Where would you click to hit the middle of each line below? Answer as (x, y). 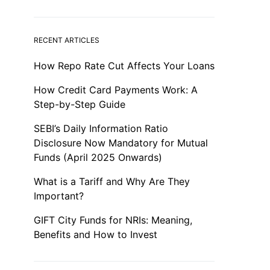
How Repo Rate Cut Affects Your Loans (124, 66)
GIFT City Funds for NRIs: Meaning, (113, 220)
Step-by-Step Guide (80, 104)
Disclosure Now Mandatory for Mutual (121, 143)
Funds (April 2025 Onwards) (98, 157)
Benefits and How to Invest (96, 234)
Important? (59, 196)
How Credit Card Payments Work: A (116, 90)
